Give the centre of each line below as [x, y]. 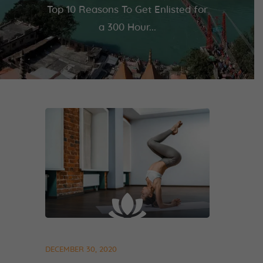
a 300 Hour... [127, 28]
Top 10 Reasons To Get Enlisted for [127, 10]
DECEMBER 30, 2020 [81, 249]
